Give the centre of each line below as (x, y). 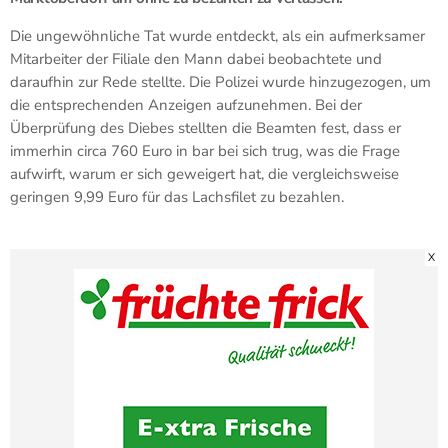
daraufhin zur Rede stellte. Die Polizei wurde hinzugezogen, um (220, 81)
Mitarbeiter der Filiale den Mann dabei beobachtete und (196, 58)
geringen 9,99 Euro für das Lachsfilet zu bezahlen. (177, 196)
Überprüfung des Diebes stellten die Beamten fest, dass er (205, 127)
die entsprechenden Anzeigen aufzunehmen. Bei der (186, 104)
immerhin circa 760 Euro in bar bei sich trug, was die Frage (205, 150)
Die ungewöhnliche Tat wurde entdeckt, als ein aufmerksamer (217, 35)
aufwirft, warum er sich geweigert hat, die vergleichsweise (204, 173)
